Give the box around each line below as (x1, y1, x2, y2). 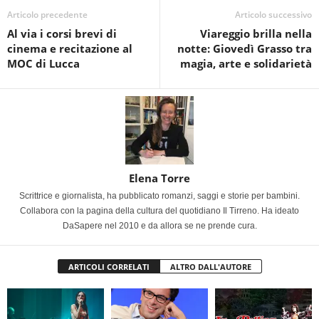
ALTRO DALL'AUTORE (169, 261, 251, 272)
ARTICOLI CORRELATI (68, 261, 150, 272)
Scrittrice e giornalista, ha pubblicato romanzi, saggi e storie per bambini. (19, 190, 300, 201)
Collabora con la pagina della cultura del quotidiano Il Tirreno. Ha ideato (20, 205, 299, 216)
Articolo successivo (235, 8, 312, 21)
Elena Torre (129, 170, 190, 185)
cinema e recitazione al (7, 41, 132, 56)
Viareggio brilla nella (200, 26, 312, 41)
